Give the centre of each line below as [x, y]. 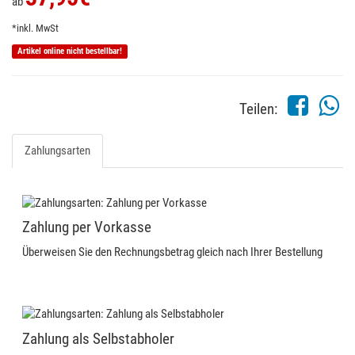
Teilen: [258, 109]
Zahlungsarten [57, 150]
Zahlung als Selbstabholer [98, 338]
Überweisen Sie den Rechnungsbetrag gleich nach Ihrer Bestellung [172, 252]
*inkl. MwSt [35, 28]
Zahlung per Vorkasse [87, 227]
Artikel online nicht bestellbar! [69, 51]
